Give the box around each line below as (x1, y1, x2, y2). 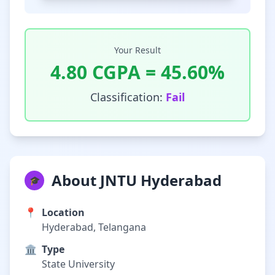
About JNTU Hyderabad (52, 170, 222, 190)
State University (42, 257, 115, 271)
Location (42, 206, 85, 219)
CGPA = (87, 60, 161, 85)
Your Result (114, 44, 161, 56)
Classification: (90, 90, 166, 104)
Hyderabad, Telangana (42, 220, 146, 234)
